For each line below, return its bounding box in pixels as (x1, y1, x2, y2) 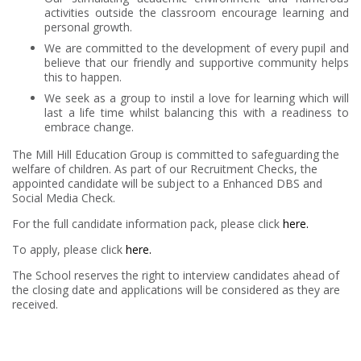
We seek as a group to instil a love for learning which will (44, 90, 349, 106)
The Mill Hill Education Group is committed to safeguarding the (12, 147, 339, 162)
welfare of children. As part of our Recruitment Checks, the (12, 161, 317, 176)
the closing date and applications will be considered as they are (12, 282, 340, 297)
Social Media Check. (12, 190, 115, 205)
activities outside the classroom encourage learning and (44, 5, 349, 20)
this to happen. (44, 69, 122, 85)
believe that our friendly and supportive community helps (44, 55, 349, 70)
